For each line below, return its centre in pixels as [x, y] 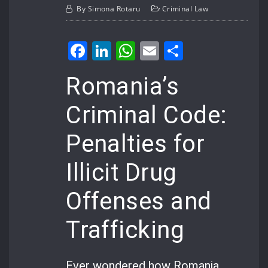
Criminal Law [185, 8]
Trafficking [125, 230]
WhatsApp [182, 50]
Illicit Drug [121, 172]
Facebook [130, 50]
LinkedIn [150, 50]
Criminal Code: [147, 115]
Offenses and [139, 201]
